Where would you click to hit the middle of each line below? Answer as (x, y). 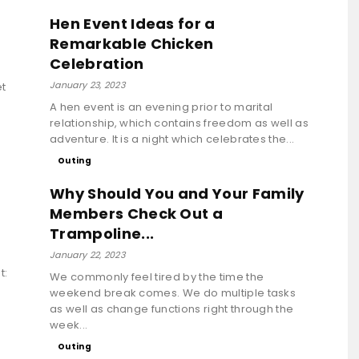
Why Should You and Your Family (177, 193)
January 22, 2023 (88, 254)
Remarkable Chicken (132, 43)
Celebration (97, 63)
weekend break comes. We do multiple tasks (173, 292)
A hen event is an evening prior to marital (161, 107)
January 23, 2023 (88, 85)
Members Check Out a (137, 213)
